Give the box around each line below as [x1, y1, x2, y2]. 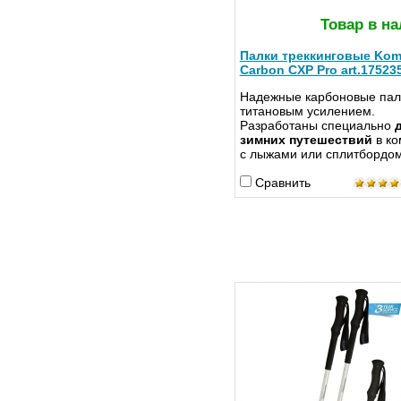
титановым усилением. [239, 104, 375, 119]
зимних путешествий [239, 132, 376, 148]
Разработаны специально [239, 118, 391, 133]
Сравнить [254, 175, 311, 191]
